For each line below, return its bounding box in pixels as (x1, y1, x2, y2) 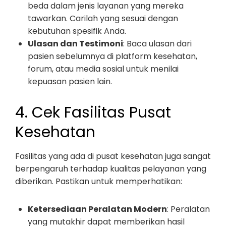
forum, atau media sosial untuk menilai (28, 63, 179, 75)
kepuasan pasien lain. (28, 76, 112, 87)
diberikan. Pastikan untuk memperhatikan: (15, 176, 182, 187)
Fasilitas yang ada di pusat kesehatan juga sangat (15, 150, 211, 162)
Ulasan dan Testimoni (28, 38, 123, 49)
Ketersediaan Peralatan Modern (28, 203, 167, 215)
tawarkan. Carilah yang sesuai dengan (28, 13, 178, 24)
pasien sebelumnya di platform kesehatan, (28, 50, 197, 62)
